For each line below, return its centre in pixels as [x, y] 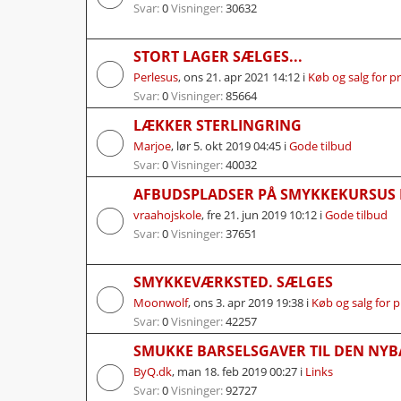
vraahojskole [167, 214]
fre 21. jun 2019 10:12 [262, 214]
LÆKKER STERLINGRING [218, 125]
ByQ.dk [153, 371]
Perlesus [156, 77]
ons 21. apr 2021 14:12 [242, 77]
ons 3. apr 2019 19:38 [248, 302]
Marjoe [152, 145]
